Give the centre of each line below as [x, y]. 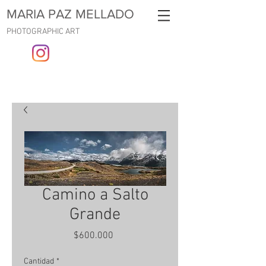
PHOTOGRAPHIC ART [43, 32]
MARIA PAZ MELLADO [70, 14]
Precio [126, 235]
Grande [95, 215]
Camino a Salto [95, 195]
